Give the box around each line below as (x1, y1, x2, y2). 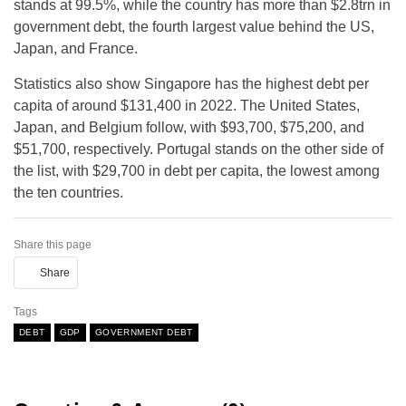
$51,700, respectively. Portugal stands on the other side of (14, 141, 383, 157)
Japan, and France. (14, 41, 138, 56)
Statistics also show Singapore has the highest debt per (14, 76, 369, 92)
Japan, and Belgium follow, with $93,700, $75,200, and (14, 120, 364, 135)
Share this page (14, 238, 92, 251)
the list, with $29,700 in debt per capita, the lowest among (14, 163, 380, 179)
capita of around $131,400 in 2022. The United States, (14, 98, 360, 113)
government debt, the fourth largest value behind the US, (14, 19, 374, 34)
